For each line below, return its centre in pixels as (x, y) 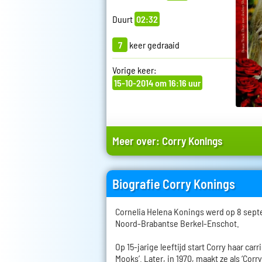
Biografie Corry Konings (174, 184)
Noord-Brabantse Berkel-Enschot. (177, 223)
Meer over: (137, 141)
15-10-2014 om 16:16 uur (157, 83)
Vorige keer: (134, 70)
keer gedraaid (154, 45)
